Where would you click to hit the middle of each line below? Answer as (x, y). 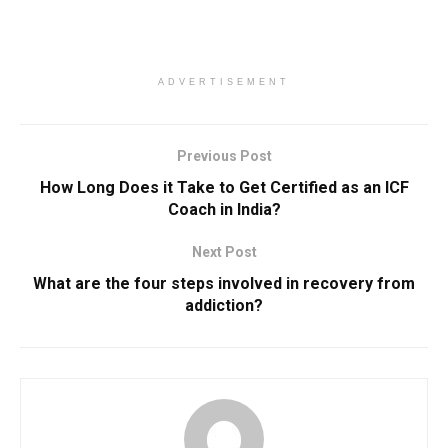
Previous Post (224, 156)
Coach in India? (224, 210)
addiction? (224, 306)
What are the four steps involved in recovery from (224, 284)
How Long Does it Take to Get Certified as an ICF (224, 188)
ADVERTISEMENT (224, 82)
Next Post (224, 252)
